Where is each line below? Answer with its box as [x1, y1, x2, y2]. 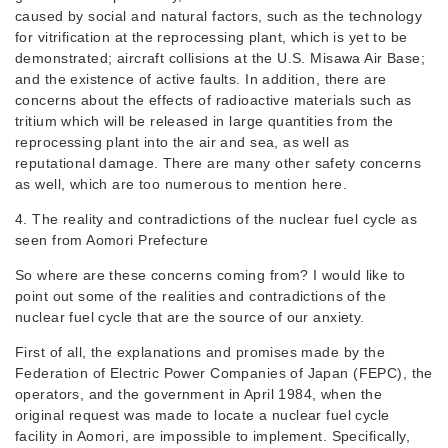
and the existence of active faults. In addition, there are [15, 71, 387, 87]
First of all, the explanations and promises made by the [15, 344, 386, 360]
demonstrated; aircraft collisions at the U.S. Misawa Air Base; [15, 50, 426, 66]
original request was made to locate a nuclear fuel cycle [15, 407, 390, 423]
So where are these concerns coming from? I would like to [15, 267, 406, 283]
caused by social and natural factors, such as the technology [15, 8, 423, 24]
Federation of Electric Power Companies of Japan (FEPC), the [15, 365, 433, 381]
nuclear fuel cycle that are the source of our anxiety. [15, 309, 365, 325]
